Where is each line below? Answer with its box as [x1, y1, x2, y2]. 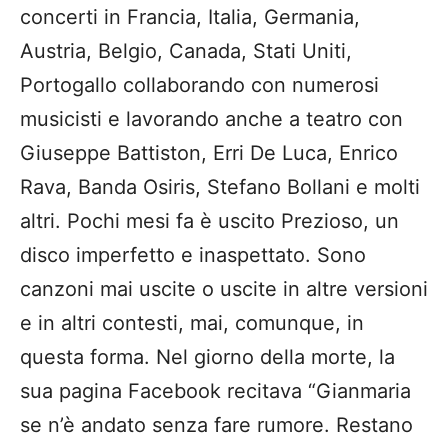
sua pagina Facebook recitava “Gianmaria [20, 379, 411, 404]
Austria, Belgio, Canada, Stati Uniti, [20, 39, 352, 64]
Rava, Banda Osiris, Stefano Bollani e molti [20, 175, 420, 200]
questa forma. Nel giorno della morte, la [20, 345, 395, 370]
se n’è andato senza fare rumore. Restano [20, 413, 413, 438]
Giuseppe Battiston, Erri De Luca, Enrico [20, 141, 398, 166]
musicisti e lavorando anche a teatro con [20, 107, 403, 132]
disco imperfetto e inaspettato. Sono [20, 243, 366, 268]
